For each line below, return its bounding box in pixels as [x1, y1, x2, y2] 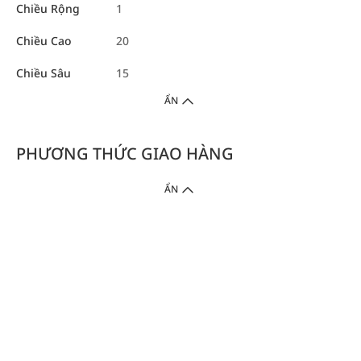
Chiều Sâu [16, 65, 71, 81]
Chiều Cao [16, 33, 72, 48]
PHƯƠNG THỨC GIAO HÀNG [16, 143, 234, 164]
